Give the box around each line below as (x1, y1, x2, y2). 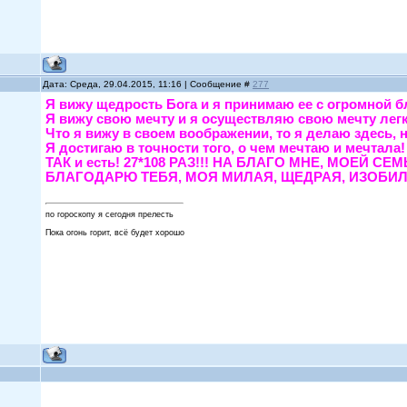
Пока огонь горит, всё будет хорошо (45, 228, 185, 237)
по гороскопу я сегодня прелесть (45, 210, 174, 219)
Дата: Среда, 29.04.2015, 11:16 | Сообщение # (43, 79, 253, 89)
